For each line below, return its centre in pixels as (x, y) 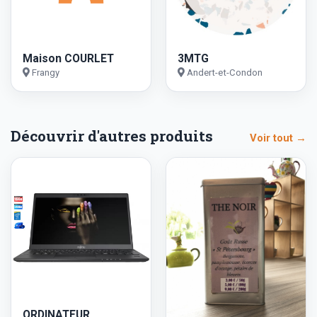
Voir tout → (278, 138)
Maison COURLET (68, 58)
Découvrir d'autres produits (112, 136)
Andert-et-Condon (223, 72)
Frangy (45, 72)
